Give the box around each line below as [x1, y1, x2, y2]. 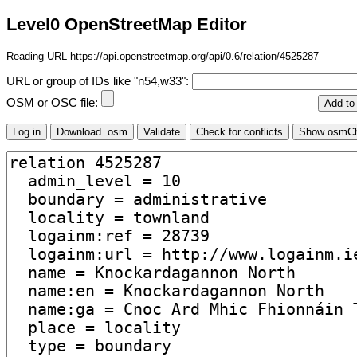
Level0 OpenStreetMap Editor [6, 14, 247, 35]
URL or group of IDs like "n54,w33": [6, 75, 192, 88]
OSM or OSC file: [6, 96, 101, 110]
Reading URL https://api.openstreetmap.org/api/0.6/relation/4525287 [6, 49, 319, 62]
